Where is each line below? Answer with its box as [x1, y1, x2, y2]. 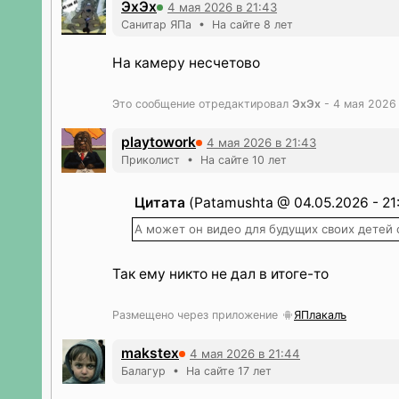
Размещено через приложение [112, 308, 281, 322]
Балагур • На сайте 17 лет [121, 364, 272, 378]
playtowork [121, 134, 196, 151]
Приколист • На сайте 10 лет [121, 153, 287, 167]
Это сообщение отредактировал [112, 97, 292, 110]
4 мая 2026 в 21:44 [190, 346, 300, 361]
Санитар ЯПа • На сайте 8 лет [121, 18, 293, 31]
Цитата [134, 194, 185, 211]
